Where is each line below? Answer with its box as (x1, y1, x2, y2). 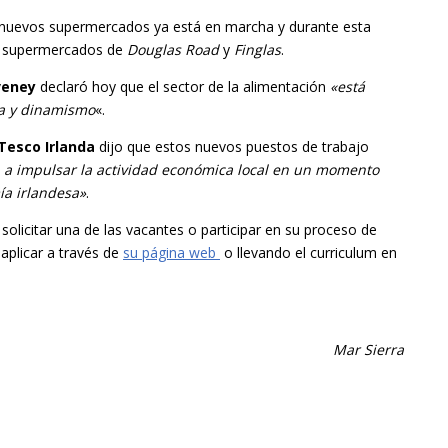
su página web (123, 243, 220, 263)
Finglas (234, 40, 281, 60)
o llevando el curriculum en (220, 243, 397, 263)
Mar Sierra (332, 340, 404, 360)
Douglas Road (127, 40, 219, 60)
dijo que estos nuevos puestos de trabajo (95, 137, 369, 157)
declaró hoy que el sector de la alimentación (36, 77, 326, 97)
